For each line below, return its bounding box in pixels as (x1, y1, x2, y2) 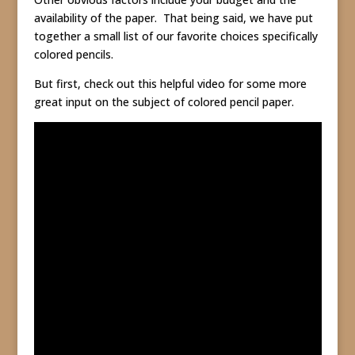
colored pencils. (33, 47, 113, 62)
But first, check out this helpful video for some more (33, 76, 307, 91)
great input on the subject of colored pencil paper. (33, 94, 294, 109)
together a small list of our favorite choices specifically (33, 29, 318, 44)
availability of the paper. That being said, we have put (33, 10, 313, 25)
